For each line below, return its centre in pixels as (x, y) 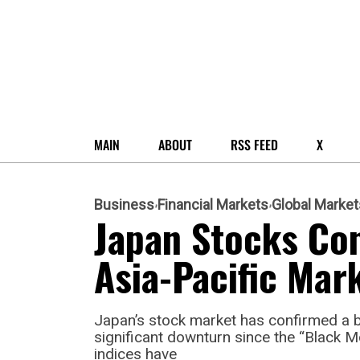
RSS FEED (254, 144)
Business (124, 204)
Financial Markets (213, 204)
